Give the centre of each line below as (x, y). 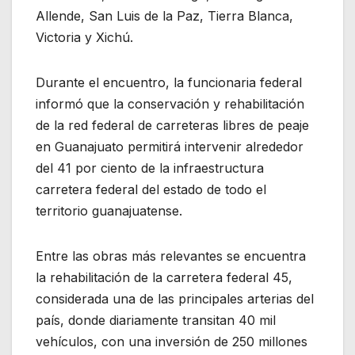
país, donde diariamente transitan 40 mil (156, 320)
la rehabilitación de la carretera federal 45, (164, 277)
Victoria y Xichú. (84, 37)
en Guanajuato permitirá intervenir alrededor (170, 146)
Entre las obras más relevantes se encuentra (171, 256)
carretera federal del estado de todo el (151, 189)
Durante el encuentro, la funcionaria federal (169, 82)
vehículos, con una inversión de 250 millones (172, 341)
